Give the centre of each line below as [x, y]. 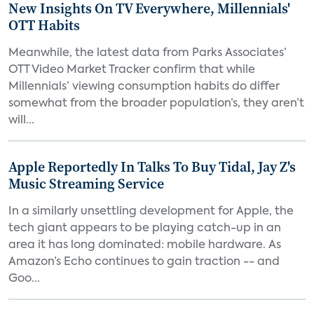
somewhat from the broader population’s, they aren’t [156, 104]
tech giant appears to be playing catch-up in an [145, 228]
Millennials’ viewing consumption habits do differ [144, 87]
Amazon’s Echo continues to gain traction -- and [144, 262]
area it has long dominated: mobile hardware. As [145, 245]
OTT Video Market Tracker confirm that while [132, 70]
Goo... [24, 279]
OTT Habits [44, 25]
